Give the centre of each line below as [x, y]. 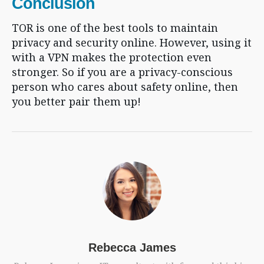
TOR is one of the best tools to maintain [115, 28]
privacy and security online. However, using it [132, 42]
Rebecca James [132, 247]
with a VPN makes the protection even [112, 57]
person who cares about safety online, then [125, 87]
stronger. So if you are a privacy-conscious [122, 72]
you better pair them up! [76, 101]
